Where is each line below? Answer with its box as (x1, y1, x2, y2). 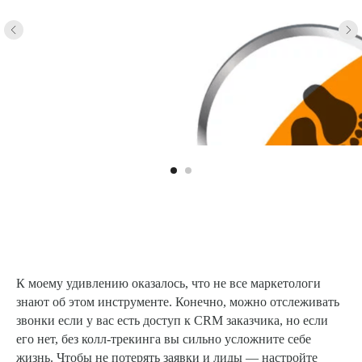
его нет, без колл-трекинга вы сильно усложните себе (16, 331, 311, 346)
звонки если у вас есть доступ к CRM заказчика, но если (16, 313, 328, 327)
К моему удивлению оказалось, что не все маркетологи (16, 276, 321, 290)
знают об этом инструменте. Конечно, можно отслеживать (16, 294, 339, 309)
